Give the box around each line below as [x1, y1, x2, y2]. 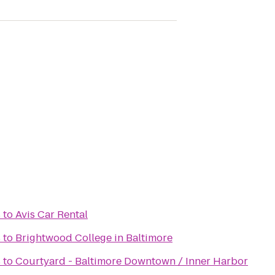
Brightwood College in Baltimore [15, 231, 172, 245]
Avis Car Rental [15, 207, 88, 222]
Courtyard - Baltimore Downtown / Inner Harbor [15, 254, 248, 268]
